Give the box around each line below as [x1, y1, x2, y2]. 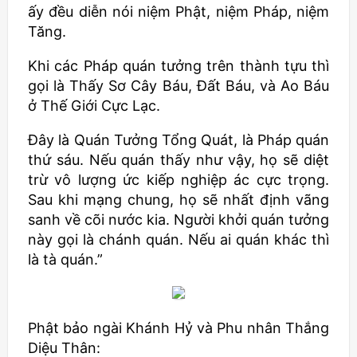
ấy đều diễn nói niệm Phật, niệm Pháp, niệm [28, 3, 329, 20]
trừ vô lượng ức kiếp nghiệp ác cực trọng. [28, 171, 329, 188]
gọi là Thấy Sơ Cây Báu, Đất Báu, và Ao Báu [28, 77, 329, 94]
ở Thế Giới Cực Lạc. [28, 97, 160, 114]
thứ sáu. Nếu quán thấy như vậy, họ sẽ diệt [28, 151, 329, 168]
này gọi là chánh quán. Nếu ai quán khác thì [28, 231, 329, 248]
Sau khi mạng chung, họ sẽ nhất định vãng [28, 191, 329, 208]
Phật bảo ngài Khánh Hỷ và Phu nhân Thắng [28, 320, 329, 336]
